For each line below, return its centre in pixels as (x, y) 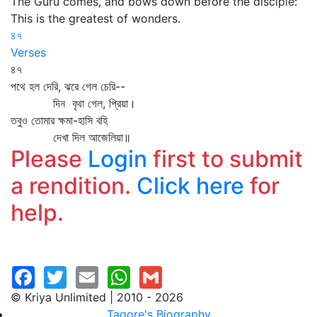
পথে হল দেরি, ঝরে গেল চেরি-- (68, 86)
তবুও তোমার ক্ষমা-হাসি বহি (59, 120)
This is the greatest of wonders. (96, 18)
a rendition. (74, 186)
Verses (28, 52)
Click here (190, 186)
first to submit (225, 159)
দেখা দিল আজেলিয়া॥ (74, 137)
